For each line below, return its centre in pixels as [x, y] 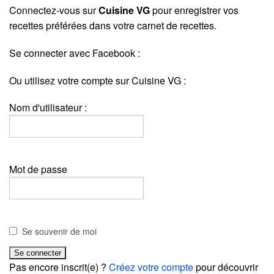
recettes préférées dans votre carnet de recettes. [113, 25]
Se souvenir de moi [59, 231]
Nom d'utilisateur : [48, 107]
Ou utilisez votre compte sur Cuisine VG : [98, 80]
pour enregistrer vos [194, 10]
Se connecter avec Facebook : [75, 53]
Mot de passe [38, 169]
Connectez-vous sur [54, 10]
